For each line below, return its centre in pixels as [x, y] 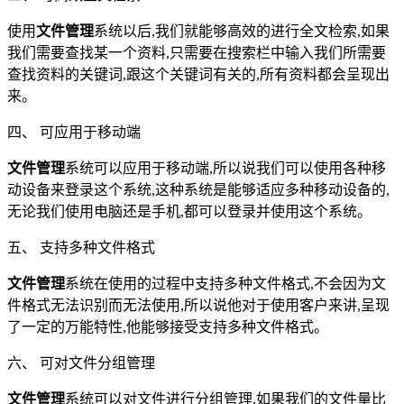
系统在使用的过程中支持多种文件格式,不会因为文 [225, 283]
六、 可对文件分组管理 [81, 363]
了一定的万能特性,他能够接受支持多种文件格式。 [168, 326]
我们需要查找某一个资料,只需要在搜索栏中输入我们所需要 [197, 52]
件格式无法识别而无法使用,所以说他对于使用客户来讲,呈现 [198, 305]
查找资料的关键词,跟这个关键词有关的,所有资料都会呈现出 [198, 74]
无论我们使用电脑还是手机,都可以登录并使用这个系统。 [189, 211]
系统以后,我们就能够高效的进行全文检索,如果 [242, 31]
